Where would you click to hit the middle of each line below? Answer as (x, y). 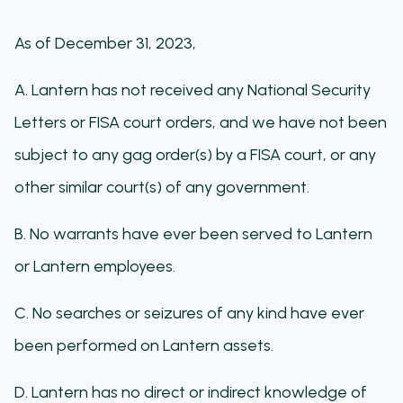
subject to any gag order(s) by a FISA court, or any (195, 155)
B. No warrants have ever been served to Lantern (193, 234)
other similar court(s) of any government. (162, 187)
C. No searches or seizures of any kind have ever (189, 313)
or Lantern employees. (95, 266)
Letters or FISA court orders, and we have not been (201, 122)
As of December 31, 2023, (105, 43)
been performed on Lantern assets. (144, 345)
